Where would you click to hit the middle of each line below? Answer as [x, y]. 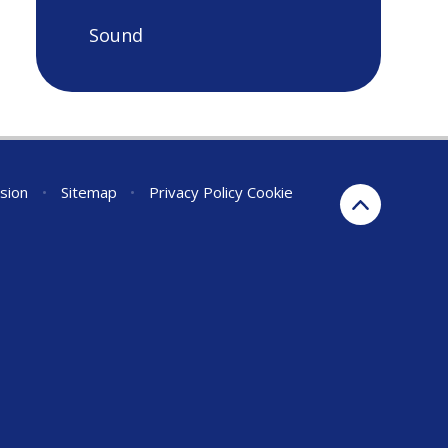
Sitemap [88, 191]
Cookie [270, 191]
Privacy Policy [196, 191]
